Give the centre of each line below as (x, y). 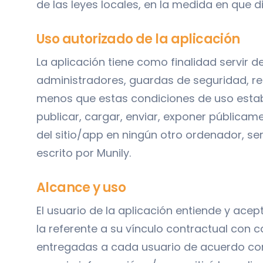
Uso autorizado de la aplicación (138, 39)
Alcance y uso (81, 187)
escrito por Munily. (84, 153)
